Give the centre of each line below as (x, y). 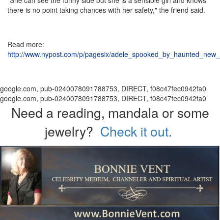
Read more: (26, 44)
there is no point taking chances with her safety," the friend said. (106, 10)
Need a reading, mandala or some (110, 112)
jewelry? (72, 131)
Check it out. (138, 131)
